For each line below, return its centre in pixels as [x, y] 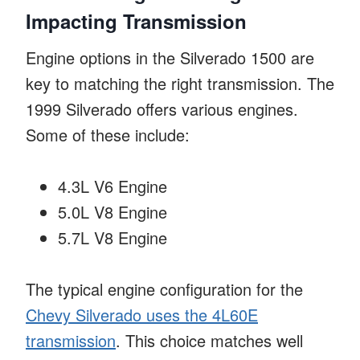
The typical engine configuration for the [164, 288]
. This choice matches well [209, 340]
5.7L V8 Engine [112, 237]
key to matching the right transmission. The [180, 83]
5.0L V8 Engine [112, 211]
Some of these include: [108, 134]
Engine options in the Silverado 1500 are [170, 57]
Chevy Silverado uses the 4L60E [142, 314]
